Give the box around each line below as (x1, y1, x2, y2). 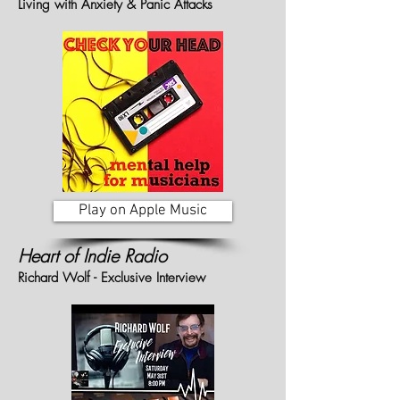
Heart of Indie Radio (18, 244, 167, 268)
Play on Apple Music (79, 202, 207, 220)
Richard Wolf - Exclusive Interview (18, 269, 205, 287)
